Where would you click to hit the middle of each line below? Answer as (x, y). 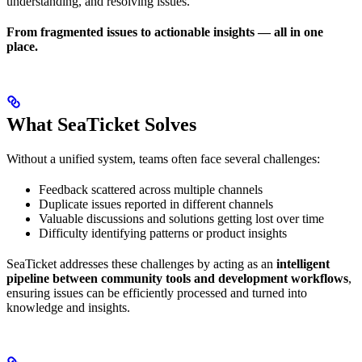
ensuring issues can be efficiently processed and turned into (157, 293)
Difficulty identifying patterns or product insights (163, 233)
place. (22, 46)
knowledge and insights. (68, 307)
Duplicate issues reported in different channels (156, 204)
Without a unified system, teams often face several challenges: (163, 158)
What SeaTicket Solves (101, 124)
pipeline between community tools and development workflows (177, 278)
